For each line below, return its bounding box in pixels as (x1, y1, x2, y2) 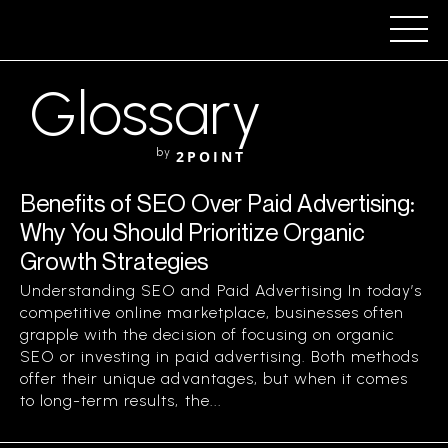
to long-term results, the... (20, 391, 222, 410)
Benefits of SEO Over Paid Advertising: (20, 189, 415, 217)
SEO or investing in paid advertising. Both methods (20, 347, 420, 366)
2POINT (176, 147, 246, 166)
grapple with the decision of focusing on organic (20, 325, 396, 344)
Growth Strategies (20, 247, 208, 275)
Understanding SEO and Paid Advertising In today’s (20, 281, 423, 300)
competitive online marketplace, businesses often (20, 303, 405, 322)
